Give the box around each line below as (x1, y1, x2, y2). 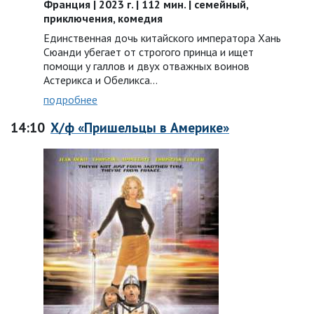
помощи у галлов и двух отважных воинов (43, 59, 250, 73)
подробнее (43, 93, 97, 107)
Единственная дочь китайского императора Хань (43, 31, 281, 45)
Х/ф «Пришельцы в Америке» (50, 118, 229, 136)
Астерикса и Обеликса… (43, 73, 158, 87)
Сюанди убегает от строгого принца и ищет (43, 45, 254, 59)
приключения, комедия (43, 11, 163, 25)
